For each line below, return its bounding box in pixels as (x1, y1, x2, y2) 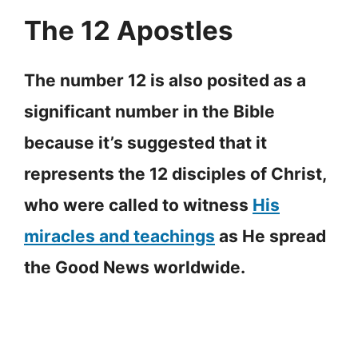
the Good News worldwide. (24, 257, 245, 278)
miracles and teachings (24, 226, 215, 247)
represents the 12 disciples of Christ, (24, 164, 326, 185)
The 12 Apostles (24, 14, 233, 47)
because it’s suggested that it (24, 133, 267, 153)
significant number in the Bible (24, 101, 275, 122)
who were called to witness (24, 195, 253, 216)
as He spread (215, 226, 326, 247)
